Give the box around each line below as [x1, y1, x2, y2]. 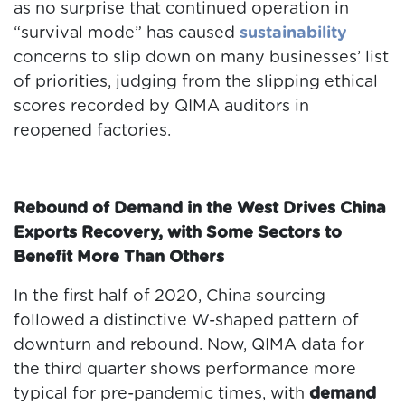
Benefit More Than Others [14, 250, 224, 267]
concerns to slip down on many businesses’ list [14, 50, 389, 67]
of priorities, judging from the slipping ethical [14, 74, 378, 91]
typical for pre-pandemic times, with [14, 386, 309, 403]
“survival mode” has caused [14, 25, 240, 42]
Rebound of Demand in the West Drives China [14, 201, 386, 218]
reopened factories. [14, 123, 171, 140]
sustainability [240, 25, 347, 42]
